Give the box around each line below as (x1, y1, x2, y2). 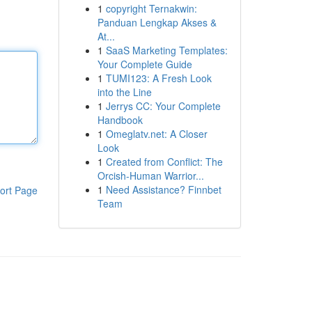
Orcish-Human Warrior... (97, 169, 204, 182)
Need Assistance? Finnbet (105, 182, 221, 196)
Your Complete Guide (97, 57, 192, 71)
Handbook (97, 113, 143, 127)
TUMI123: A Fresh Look (105, 71, 212, 85)
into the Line (97, 85, 152, 99)
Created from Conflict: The (105, 155, 223, 169)
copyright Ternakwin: (105, 1, 197, 15)
